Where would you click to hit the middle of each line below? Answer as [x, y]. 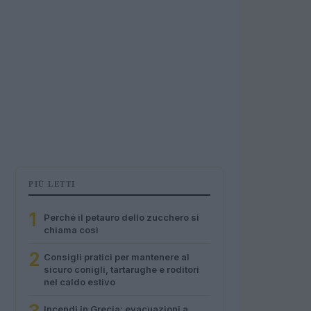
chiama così [71, 230]
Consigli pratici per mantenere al [117, 257]
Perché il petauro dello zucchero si [121, 217]
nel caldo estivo [79, 282]
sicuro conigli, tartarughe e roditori [121, 269]
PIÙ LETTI [52, 184]
